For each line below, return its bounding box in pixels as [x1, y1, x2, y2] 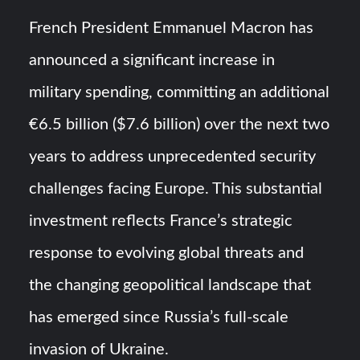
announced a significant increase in [29, 52, 276, 69]
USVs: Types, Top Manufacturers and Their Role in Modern [11, 83, 330, 97]
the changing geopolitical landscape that [29, 277, 312, 294]
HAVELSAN [11, 36, 77, 51]
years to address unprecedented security [29, 149, 317, 166]
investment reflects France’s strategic [29, 213, 293, 230]
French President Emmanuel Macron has [29, 20, 314, 37]
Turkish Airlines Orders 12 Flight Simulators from [11, 19, 274, 34]
